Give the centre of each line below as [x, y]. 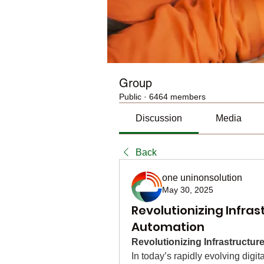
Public [130, 97]
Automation [168, 227]
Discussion [159, 118]
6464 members [177, 97]
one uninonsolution [202, 178]
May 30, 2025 [188, 190]
